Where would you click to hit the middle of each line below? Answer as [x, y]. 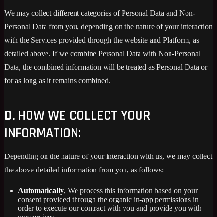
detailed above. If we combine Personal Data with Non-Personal [102, 53]
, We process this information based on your [131, 190]
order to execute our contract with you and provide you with [110, 208]
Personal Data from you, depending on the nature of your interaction [108, 26]
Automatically [41, 190]
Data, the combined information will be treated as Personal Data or [106, 67]
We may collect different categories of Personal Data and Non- [100, 13]
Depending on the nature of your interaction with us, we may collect [108, 156]
